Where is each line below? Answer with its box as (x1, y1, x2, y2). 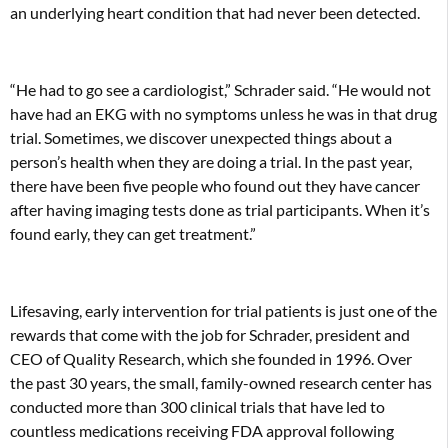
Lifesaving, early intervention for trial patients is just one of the (10, 300, 437, 320)
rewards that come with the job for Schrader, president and (10, 324, 410, 344)
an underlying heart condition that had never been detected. (10, 3, 420, 23)
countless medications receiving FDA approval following (10, 420, 394, 440)
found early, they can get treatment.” (10, 224, 256, 244)
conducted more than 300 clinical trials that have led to (10, 396, 385, 416)
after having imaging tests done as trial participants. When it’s (10, 200, 430, 220)
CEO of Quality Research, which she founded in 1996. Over (10, 348, 412, 368)
